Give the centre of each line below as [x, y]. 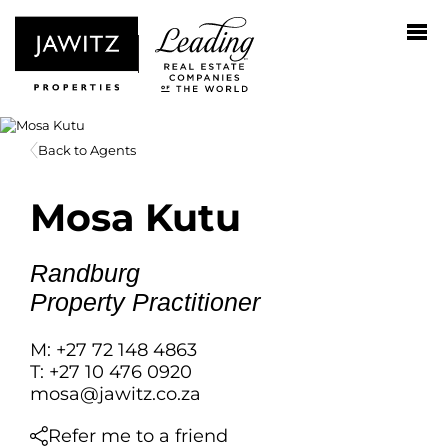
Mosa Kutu [135, 217]
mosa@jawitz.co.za [115, 394]
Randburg [85, 273]
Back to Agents [87, 149]
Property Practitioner [145, 302]
